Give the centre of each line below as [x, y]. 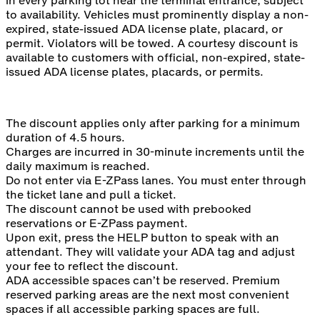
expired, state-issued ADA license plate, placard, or [144, 29]
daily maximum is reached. [78, 166]
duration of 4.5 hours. [65, 137]
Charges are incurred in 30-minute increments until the [155, 152]
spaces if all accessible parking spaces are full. [133, 309]
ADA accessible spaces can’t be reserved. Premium [143, 280]
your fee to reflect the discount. [92, 266]
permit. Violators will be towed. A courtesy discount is [152, 43]
